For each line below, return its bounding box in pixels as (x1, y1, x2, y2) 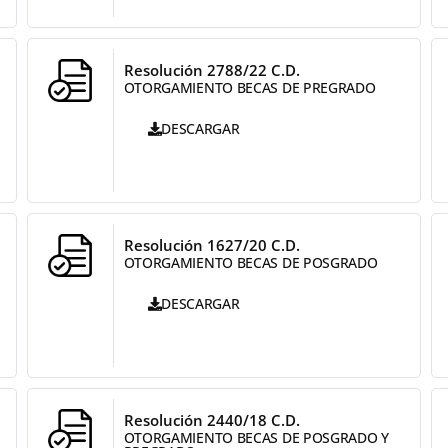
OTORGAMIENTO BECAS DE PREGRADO (123, 78, 376, 97)
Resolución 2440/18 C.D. (123, 410, 300, 430)
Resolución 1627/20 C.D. (123, 235, 300, 255)
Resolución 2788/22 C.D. (123, 60, 300, 80)
